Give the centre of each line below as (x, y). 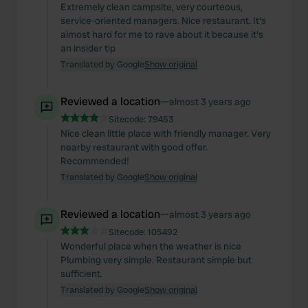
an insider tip (88, 48)
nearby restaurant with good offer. (134, 147)
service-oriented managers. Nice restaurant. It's (163, 21)
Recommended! (95, 161)
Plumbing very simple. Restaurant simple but (156, 260)
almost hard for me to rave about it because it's (162, 34)
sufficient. (81, 274)
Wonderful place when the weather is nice (151, 246)
